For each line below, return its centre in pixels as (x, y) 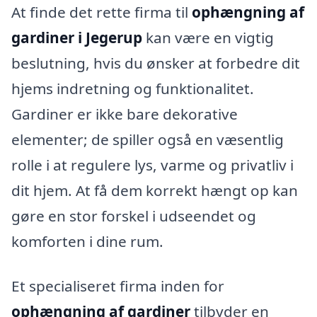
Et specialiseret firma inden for (118, 286)
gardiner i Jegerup (77, 37)
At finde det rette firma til (102, 12)
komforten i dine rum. (87, 241)
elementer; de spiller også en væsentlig (148, 139)
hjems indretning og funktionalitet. (133, 88)
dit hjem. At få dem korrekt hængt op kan (155, 190)
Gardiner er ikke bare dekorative (125, 114)
